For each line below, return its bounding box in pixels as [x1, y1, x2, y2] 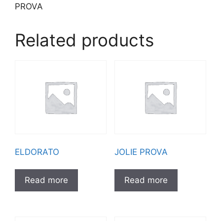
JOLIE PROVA [114, 147, 168, 157]
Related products [15, 30, 154, 50]
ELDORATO [15, 147, 59, 157]
